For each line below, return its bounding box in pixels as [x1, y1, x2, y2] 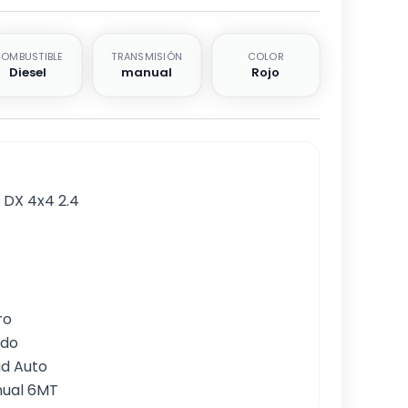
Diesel [9, 64, 47, 81]
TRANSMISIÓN [111, 49, 183, 64]
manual [121, 64, 173, 81]
